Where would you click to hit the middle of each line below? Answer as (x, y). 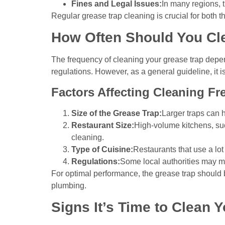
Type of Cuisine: (102, 149)
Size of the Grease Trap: (117, 113)
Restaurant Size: (103, 125)
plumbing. (69, 185)
